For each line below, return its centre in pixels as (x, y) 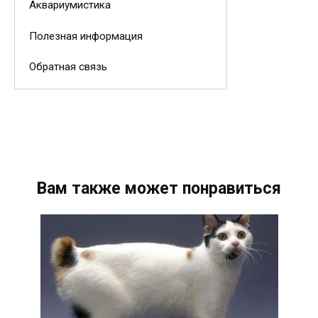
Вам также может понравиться (159, 189)
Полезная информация (86, 36)
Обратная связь (68, 66)
